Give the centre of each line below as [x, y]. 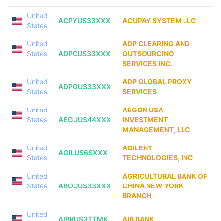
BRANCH [137, 196]
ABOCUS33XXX [85, 186]
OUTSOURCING [148, 54]
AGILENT [137, 148]
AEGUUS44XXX [85, 120]
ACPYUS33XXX [84, 20]
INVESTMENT [145, 120]
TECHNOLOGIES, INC [158, 158]
